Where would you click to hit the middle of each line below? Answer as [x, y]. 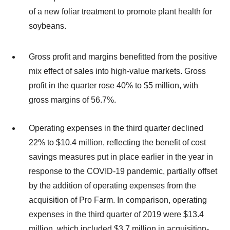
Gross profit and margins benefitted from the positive [123, 57]
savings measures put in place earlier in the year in [121, 157]
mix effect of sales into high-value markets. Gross [117, 71]
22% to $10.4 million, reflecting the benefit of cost [117, 142]
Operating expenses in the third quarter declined [116, 128]
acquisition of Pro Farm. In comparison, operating [118, 200]
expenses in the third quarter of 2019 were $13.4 [116, 214]
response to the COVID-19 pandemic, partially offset [123, 171]
